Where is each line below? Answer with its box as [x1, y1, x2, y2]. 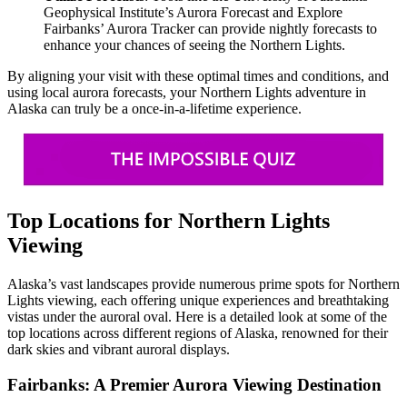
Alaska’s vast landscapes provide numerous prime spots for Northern [7, 276, 400, 293]
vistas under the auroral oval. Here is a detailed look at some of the [7, 309, 387, 325]
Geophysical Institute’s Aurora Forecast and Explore [44, 5, 342, 21]
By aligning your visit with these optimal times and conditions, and [7, 68, 389, 84]
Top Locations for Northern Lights [7, 209, 330, 233]
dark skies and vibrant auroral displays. [7, 342, 230, 358]
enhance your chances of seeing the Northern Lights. [44, 37, 345, 54]
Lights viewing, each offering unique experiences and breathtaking [7, 293, 389, 309]
